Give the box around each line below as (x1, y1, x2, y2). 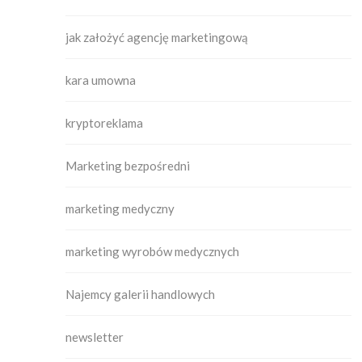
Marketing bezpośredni (65, 158, 190, 174)
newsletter (65, 330, 124, 345)
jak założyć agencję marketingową (65, 30, 248, 45)
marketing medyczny (65, 201, 175, 217)
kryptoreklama (65, 116, 143, 131)
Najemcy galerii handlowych (65, 287, 215, 302)
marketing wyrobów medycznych (65, 244, 239, 259)
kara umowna (65, 73, 136, 88)
